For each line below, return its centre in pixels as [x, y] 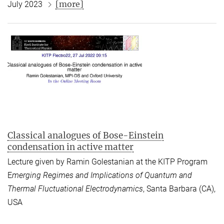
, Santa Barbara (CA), [179, 189]
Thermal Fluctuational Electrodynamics [75, 189]
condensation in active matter [70, 147]
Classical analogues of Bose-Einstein [85, 136]
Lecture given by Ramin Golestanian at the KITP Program [107, 162]
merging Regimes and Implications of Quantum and [102, 175]
